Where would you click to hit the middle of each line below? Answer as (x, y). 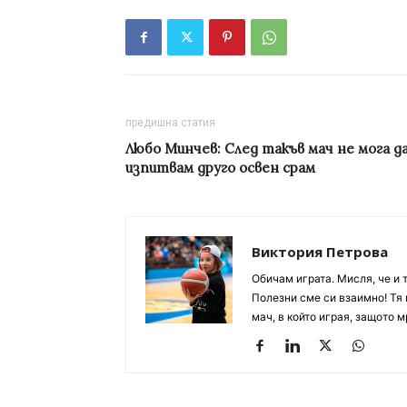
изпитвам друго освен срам (220, 168)
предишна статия (170, 123)
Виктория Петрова (320, 252)
